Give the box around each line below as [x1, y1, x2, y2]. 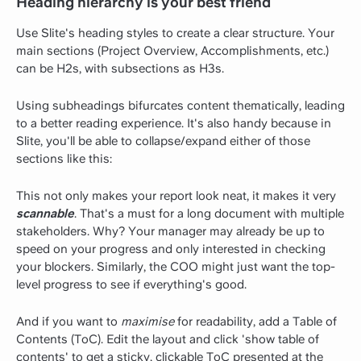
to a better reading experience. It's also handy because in [16, 115, 331, 131]
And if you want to [16, 313, 121, 329]
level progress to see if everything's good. [16, 276, 247, 292]
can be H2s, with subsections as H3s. [16, 60, 224, 76]
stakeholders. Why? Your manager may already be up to [16, 223, 325, 239]
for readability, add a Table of [174, 313, 337, 329]
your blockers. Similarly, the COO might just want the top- [16, 259, 335, 274]
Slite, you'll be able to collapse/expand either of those [16, 133, 310, 148]
